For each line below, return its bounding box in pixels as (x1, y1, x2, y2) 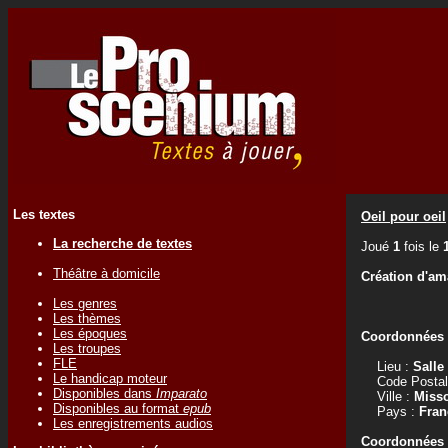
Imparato (156, 385, 207, 401)
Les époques (53, 325, 127, 341)
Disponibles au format (53, 400, 183, 416)
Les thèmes (53, 310, 121, 326)
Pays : (361, 404, 419, 419)
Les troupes (53, 340, 121, 356)
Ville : (361, 389, 414, 404)
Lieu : (361, 359, 413, 374)
